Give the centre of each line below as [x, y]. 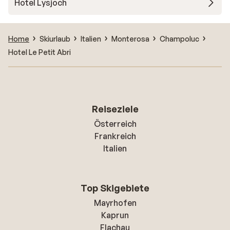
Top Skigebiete [115, 188]
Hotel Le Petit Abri [40, 52]
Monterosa [130, 39]
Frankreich [115, 136]
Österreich [115, 124]
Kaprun [115, 215]
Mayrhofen [115, 203]
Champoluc [179, 39]
